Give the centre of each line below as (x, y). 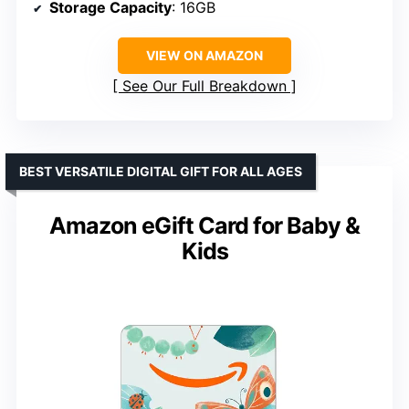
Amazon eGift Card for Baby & (204, 226)
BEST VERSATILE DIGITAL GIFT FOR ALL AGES (161, 172)
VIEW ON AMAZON (204, 56)
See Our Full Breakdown (204, 86)
